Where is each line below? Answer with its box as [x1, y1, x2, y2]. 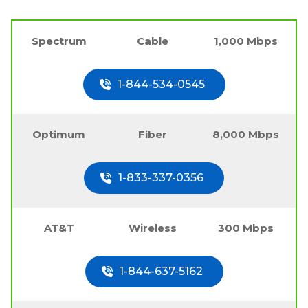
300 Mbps [218, 221, 274, 234]
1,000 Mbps [214, 34, 278, 47]
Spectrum [31, 34, 87, 47]
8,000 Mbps [212, 127, 280, 141]
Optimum [32, 127, 86, 141]
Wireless [128, 221, 177, 234]
